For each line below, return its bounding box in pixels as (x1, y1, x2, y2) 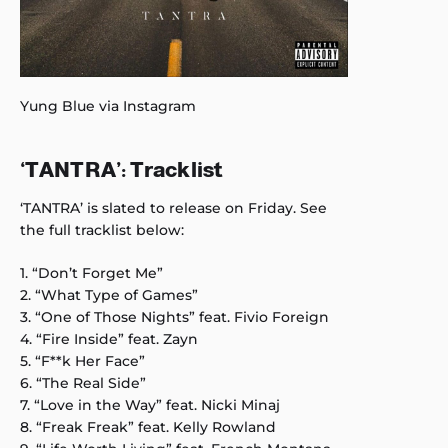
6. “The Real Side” (20, 374, 146, 392)
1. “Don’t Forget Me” (20, 264, 163, 282)
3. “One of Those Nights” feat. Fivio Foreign (20, 308, 329, 326)
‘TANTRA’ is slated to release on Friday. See (20, 199, 327, 217)
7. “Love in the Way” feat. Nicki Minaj (20, 396, 280, 414)
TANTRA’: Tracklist (25, 158, 222, 181)
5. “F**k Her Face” (20, 352, 145, 370)
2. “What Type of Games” (20, 286, 198, 304)
